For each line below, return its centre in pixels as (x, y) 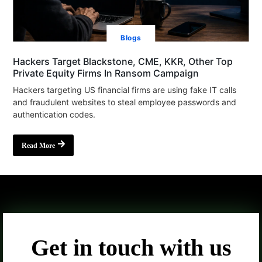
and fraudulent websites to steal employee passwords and (125, 102)
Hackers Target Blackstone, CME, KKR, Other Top (123, 62)
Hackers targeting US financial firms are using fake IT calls (125, 90)
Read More (39, 146)
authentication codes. (54, 115)
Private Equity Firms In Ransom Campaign (106, 73)
